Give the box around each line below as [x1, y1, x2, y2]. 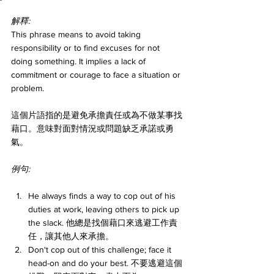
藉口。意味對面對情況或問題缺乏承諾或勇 [11, 124, 174, 133]
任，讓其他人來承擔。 [28, 231, 114, 241]
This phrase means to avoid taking [11, 29, 143, 39]
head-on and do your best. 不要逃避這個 [28, 258, 182, 268]
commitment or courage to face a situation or [11, 70, 183, 80]
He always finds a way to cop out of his [28, 191, 178, 201]
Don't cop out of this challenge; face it [28, 245, 174, 254]
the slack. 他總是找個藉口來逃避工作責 [28, 218, 177, 228]
